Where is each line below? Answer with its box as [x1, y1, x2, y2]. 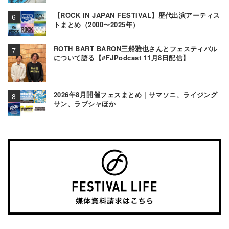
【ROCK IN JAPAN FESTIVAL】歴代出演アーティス [54, 10, 220, 20]
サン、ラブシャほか [54, 99, 116, 109]
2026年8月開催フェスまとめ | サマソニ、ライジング [54, 89, 218, 100]
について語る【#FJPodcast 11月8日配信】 [54, 53, 190, 63]
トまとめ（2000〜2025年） [54, 19, 140, 30]
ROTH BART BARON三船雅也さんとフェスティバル [54, 43, 218, 54]
